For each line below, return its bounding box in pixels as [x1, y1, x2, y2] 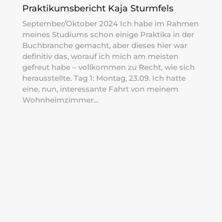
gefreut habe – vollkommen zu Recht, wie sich [22, 62, 195, 72]
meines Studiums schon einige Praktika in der [22, 29, 194, 39]
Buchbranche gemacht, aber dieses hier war [22, 40, 187, 50]
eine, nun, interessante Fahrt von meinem [22, 84, 178, 94]
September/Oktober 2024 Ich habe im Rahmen [22, 18, 199, 28]
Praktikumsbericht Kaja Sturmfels [22, 2, 173, 14]
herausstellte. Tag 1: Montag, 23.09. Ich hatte [22, 73, 186, 83]
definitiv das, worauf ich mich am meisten [22, 51, 178, 61]
